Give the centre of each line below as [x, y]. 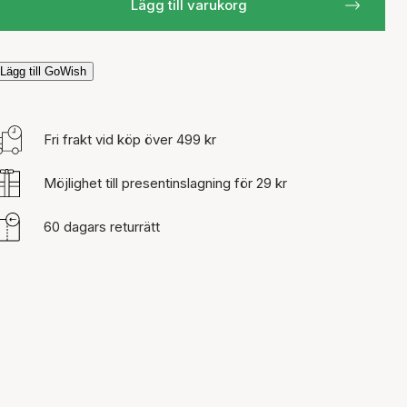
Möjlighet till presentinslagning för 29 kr [165, 183]
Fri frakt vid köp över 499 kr [130, 139]
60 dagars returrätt [102, 227]
